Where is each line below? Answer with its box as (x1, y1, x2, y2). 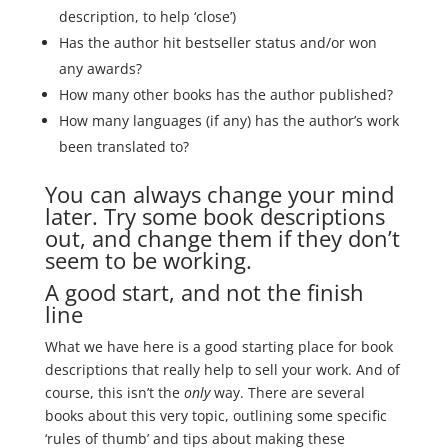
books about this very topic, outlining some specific (44, 406, 387, 426)
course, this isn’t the (44, 383, 184, 403)
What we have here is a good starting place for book (44, 337, 393, 357)
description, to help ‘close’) (58, 7, 236, 27)
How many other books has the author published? (58, 85, 393, 105)
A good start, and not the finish (44, 277, 364, 308)
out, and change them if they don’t (44, 223, 400, 254)
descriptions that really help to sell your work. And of (44, 360, 400, 380)
